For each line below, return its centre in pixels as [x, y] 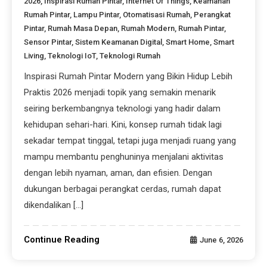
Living [34, 56]
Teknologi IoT [72, 56]
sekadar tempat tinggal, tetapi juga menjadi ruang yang [130, 141]
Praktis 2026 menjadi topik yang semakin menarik [120, 93]
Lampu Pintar [97, 15]
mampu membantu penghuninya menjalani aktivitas [124, 157]
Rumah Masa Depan [83, 29]
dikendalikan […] [54, 205]
